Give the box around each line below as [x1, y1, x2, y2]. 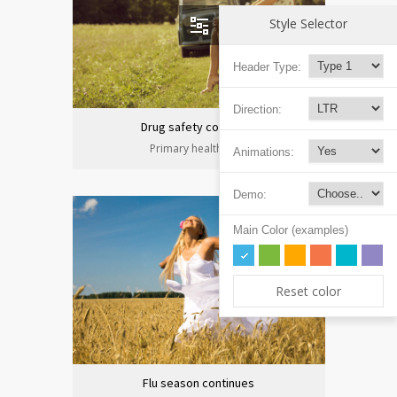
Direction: [233, 102, 282, 116]
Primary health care [150, 141, 247, 156]
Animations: [233, 144, 294, 159]
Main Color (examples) [233, 222, 348, 237]
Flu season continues [143, 375, 254, 391]
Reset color [276, 282, 341, 300]
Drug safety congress [141, 119, 256, 135]
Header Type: [233, 59, 301, 74]
